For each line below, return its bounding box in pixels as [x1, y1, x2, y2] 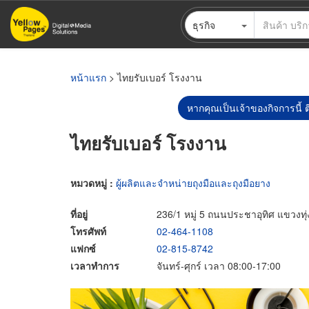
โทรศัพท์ [70, 223, 106, 238]
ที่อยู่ [70, 206, 88, 221]
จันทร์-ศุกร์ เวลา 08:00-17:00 [157, 258, 281, 272]
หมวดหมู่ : [70, 175, 116, 190]
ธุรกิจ [192, 17, 215, 32]
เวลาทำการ [70, 258, 119, 272]
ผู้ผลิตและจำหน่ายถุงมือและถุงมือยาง [116, 175, 270, 190]
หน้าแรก [70, 70, 106, 84]
